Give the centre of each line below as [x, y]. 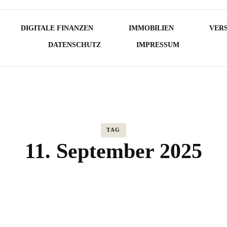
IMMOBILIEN [151, 28]
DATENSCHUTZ [74, 45]
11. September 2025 [113, 151]
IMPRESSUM [158, 45]
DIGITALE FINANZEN [57, 28]
